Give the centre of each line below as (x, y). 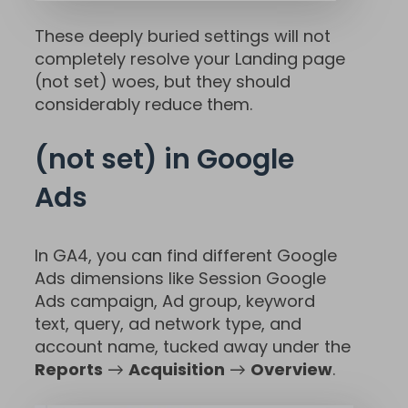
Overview (291, 369)
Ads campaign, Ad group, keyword (175, 301)
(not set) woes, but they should (163, 81)
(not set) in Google (164, 159)
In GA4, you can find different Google (186, 255)
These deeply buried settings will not (183, 36)
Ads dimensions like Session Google (180, 278)
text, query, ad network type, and (168, 323)
